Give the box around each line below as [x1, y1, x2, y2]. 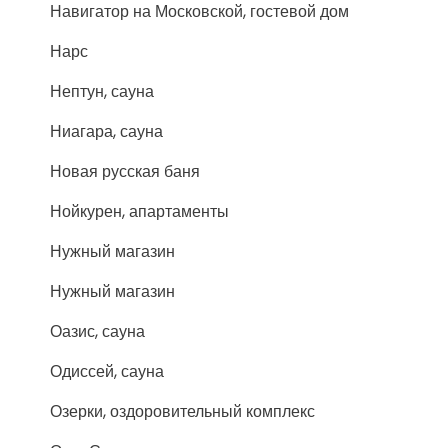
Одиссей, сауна [50, 359, 164, 383]
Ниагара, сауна [50, 119, 163, 143]
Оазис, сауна [50, 319, 145, 343]
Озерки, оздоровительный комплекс [50, 399, 315, 423]
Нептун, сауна [50, 79, 154, 103]
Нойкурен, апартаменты [50, 199, 229, 223]
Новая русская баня [50, 159, 200, 183]
